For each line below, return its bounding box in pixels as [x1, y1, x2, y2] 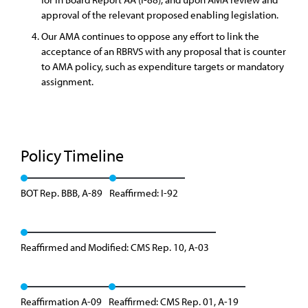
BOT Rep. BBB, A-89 [21, 186, 102, 199]
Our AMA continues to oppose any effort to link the [41, 30, 259, 43]
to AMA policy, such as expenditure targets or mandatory [41, 60, 284, 73]
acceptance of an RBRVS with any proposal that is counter [41, 45, 286, 58]
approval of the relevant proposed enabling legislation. [41, 8, 278, 21]
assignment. [41, 75, 93, 88]
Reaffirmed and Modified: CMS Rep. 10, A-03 [21, 241, 209, 254]
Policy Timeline [21, 145, 127, 166]
